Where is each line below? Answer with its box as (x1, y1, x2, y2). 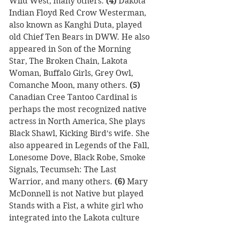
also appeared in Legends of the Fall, (9, 141, 151, 151)
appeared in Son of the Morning (9, 44, 133, 54)
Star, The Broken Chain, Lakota (9, 56, 130, 66)
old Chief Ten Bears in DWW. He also (9, 32, 152, 42)
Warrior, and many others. (9, 177, 115, 187)
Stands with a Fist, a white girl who (9, 201, 145, 211)
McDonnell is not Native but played (9, 189, 146, 199)
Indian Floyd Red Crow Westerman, (9, 8, 148, 18)
